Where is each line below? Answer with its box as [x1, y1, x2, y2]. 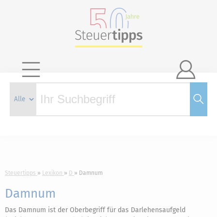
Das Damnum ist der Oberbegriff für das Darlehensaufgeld [5, 206, 186, 214]
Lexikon [42, 170, 62, 176]
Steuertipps [5, 170, 36, 176]
